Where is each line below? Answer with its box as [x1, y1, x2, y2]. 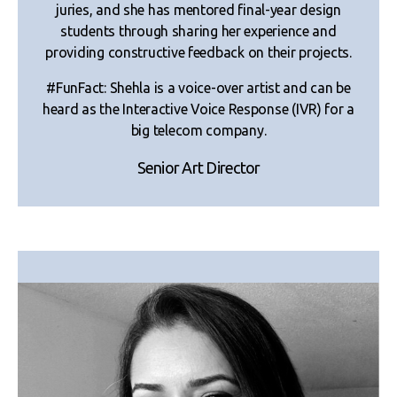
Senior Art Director [136, 158, 261, 176]
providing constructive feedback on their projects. [45, 43, 352, 60]
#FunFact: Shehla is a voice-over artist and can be [46, 79, 351, 96]
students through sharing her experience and [60, 22, 337, 39]
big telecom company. [130, 121, 267, 138]
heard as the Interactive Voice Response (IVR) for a [42, 100, 355, 117]
